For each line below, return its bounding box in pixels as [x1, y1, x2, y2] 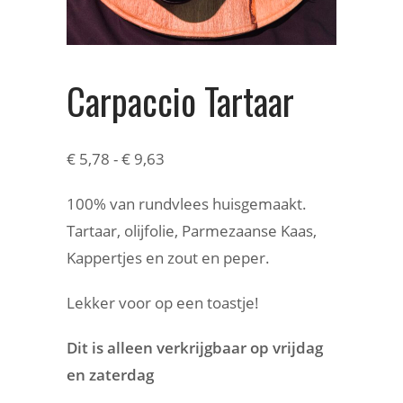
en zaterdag [67, 364, 157, 385]
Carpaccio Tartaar [67, 74, 294, 128]
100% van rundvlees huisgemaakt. [67, 193, 307, 214]
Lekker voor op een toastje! [67, 292, 263, 313]
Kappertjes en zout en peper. [67, 247, 270, 268]
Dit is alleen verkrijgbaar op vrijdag [67, 337, 323, 358]
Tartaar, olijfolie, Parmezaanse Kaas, [67, 220, 317, 241]
